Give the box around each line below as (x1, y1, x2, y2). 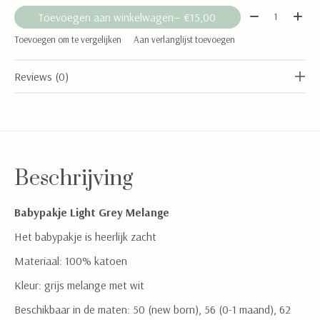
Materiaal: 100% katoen (14, 253, 127, 268)
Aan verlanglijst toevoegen (133, 33, 235, 45)
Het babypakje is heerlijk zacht (14, 229, 156, 244)
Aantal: (246, 6, 279, 21)
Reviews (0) (14, 69, 69, 84)
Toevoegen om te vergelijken (14, 33, 121, 45)
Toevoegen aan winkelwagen (39, 10, 174, 25)
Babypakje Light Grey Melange (14, 204, 169, 219)
